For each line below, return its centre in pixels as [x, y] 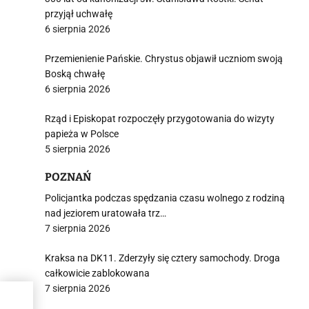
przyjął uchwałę [79, 14]
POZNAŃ [68, 177]
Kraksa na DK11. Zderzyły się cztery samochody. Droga [162, 258]
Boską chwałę [75, 74]
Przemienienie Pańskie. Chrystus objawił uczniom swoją [164, 59]
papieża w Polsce [82, 134]
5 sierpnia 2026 [78, 149]
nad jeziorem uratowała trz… [106, 213]
